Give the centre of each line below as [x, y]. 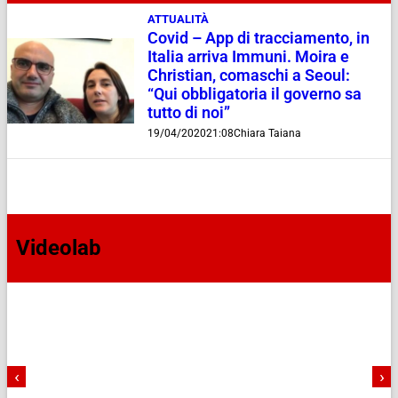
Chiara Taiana [267, 133]
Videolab [59, 248]
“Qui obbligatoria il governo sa [254, 94]
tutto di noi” [188, 112]
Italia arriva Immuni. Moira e [248, 56]
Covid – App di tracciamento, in [258, 38]
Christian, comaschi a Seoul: [248, 75]
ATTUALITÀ [178, 19]
